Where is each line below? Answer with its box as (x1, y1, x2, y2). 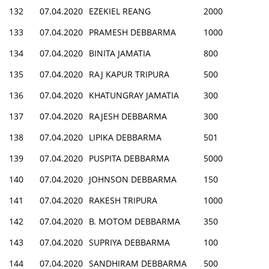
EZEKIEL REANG (89, 5, 151, 17)
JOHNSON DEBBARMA (89, 173, 177, 185)
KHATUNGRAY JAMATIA (89, 89, 179, 101)
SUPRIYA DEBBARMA (89, 236, 170, 248)
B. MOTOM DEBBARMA (89, 215, 180, 227)
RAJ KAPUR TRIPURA (89, 68, 169, 80)
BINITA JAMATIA (89, 47, 151, 59)
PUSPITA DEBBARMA (89, 152, 169, 164)
